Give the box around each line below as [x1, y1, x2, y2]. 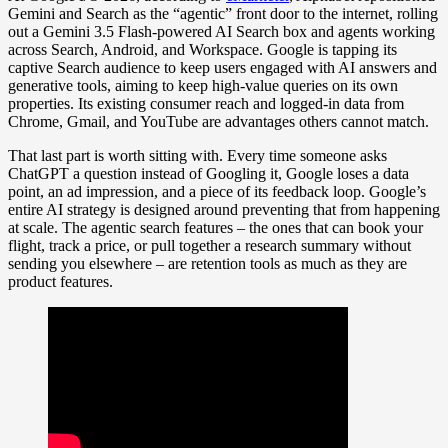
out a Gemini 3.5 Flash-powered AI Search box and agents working [8, 22, 435, 40]
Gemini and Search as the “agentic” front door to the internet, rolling [8, 4, 438, 22]
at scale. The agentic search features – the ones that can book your [8, 218, 423, 236]
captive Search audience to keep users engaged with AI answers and [8, 58, 437, 76]
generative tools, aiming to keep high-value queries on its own [8, 76, 398, 94]
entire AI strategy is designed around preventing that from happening [8, 200, 440, 218]
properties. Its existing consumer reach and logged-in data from [8, 94, 404, 112]
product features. [8, 272, 113, 290]
